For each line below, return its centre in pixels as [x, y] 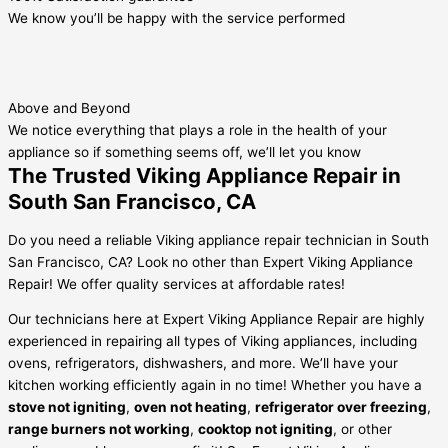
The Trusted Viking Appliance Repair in [204, 176]
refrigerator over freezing [341, 407]
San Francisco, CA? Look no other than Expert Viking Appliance [210, 261]
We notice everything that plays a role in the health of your [197, 130]
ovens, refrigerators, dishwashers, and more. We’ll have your [203, 363]
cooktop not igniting [265, 429]
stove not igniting [67, 407]
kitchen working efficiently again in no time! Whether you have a [215, 385]
